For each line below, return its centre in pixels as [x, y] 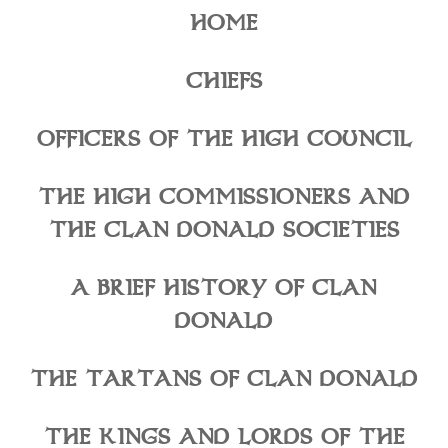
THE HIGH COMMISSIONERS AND [224, 197]
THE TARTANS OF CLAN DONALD [224, 379]
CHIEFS [224, 81]
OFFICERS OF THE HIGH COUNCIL [224, 139]
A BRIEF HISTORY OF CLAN [224, 288]
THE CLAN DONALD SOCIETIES [224, 230]
